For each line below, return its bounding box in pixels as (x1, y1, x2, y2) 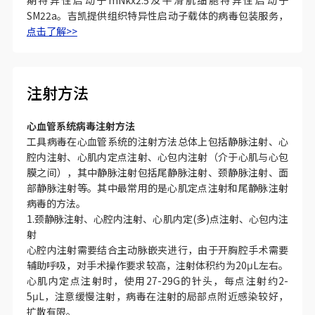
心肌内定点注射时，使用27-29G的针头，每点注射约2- (26, 274, 289, 288)
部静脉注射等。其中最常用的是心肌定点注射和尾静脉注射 (26, 181, 289, 195)
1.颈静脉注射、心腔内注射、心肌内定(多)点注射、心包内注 (26, 212, 289, 226)
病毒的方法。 (26, 196, 86, 210)
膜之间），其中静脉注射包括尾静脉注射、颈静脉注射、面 (26, 165, 289, 179)
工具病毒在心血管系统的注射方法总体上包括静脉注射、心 (26, 134, 289, 148)
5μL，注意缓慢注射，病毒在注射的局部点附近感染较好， (26, 289, 289, 303)
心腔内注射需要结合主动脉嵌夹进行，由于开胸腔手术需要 (26, 243, 289, 257)
